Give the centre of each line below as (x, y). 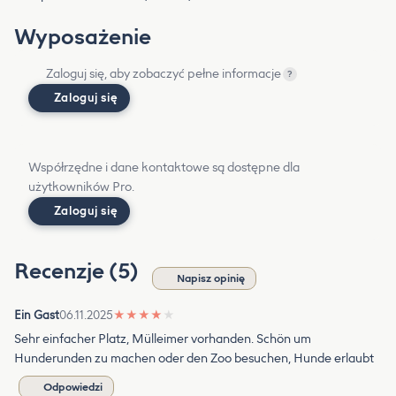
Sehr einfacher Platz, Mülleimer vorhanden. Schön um (163, 339)
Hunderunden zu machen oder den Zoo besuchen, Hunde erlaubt (194, 358)
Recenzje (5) (79, 270)
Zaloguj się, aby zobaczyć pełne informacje (164, 73)
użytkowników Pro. (81, 187)
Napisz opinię (211, 278)
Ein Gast (37, 315)
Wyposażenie (83, 36)
